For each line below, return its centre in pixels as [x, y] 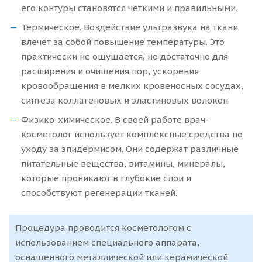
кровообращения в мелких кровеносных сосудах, [132, 86]
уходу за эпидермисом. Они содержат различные [130, 149]
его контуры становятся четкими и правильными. [129, 8]
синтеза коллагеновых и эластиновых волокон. [125, 100]
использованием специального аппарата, [107, 242]
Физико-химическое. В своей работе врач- [115, 120]
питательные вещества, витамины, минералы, [123, 163]
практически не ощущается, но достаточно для [125, 56]
